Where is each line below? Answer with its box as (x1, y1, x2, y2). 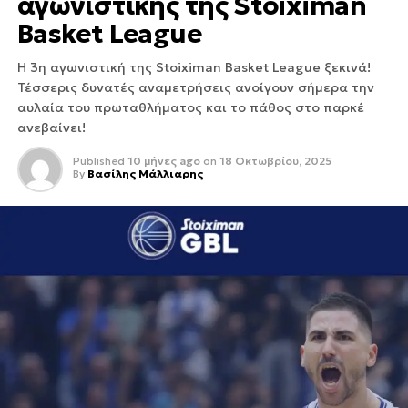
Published (72, 154, 125, 168)
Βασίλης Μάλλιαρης (87, 167, 203, 180)
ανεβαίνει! (16, 119, 86, 136)
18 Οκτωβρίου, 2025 (219, 154, 331, 168)
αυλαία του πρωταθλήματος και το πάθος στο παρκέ (16, 99, 364, 116)
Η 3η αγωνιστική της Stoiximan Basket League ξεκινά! (16, 59, 371, 76)
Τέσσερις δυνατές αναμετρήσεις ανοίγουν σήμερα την (16, 79, 374, 96)
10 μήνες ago (127, 154, 200, 168)
